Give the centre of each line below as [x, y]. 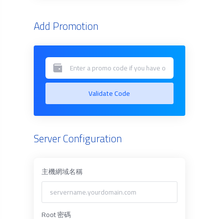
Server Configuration [77, 139]
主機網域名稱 [62, 172]
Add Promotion [66, 26]
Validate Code [109, 93]
